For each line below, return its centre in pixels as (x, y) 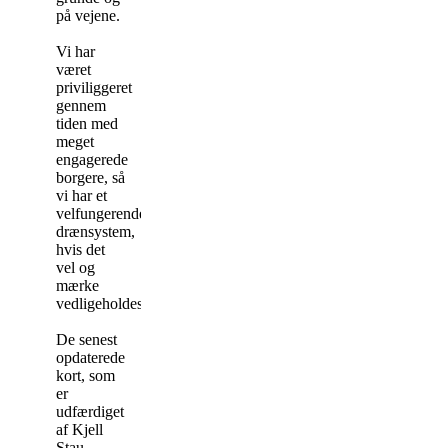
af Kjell (79, 429)
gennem (81, 105)
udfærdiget (90, 411)
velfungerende (101, 213)
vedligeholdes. (103, 303)
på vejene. (90, 15)
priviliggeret (94, 87)
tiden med (87, 123)
